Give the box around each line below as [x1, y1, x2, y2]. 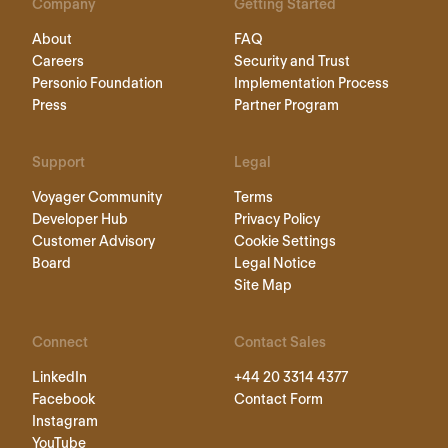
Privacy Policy [234, 210, 320, 227]
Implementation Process [234, 74, 389, 91]
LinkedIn [32, 368, 87, 385]
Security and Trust [234, 52, 350, 69]
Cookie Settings [234, 232, 336, 249]
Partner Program [234, 96, 339, 113]
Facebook [32, 390, 95, 407]
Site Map [234, 276, 292, 293]
